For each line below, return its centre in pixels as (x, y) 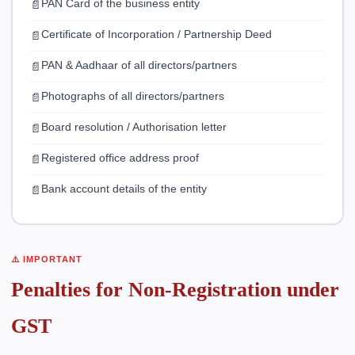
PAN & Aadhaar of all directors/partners (139, 65)
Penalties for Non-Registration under (175, 290)
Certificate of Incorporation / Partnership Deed (156, 34)
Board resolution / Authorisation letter (134, 127)
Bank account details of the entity (124, 189)
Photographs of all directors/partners (132, 96)
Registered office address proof (120, 158)
